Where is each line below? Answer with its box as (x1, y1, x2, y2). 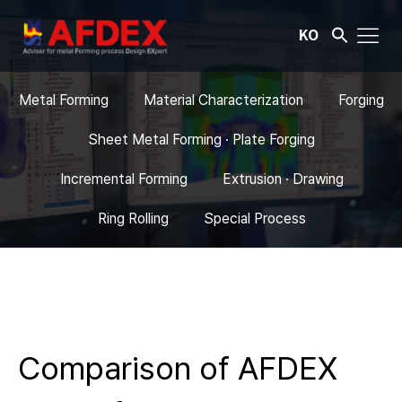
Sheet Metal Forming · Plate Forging (88, 131, 315, 148)
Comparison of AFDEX (18, 349, 337, 388)
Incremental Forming (59, 170, 188, 188)
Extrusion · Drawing (222, 170, 344, 188)
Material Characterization (143, 92, 303, 109)
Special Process (203, 210, 306, 227)
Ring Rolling (97, 210, 169, 227)
